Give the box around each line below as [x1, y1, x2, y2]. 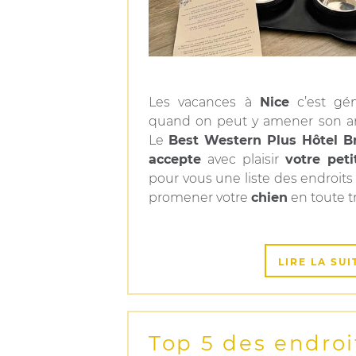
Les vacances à [149, 95, 260, 110]
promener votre [149, 190, 251, 205]
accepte [149, 152, 201, 167]
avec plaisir [201, 152, 285, 167]
